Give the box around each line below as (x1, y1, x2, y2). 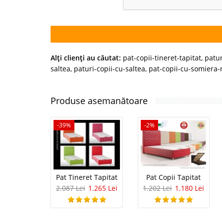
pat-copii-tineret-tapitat (123, 53, 201, 62)
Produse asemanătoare (51, 95, 148, 107)
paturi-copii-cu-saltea (74, 64, 145, 73)
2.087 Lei (55, 183, 85, 193)
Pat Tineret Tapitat (55, 172, 117, 182)
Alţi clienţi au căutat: (51, 53, 121, 62)
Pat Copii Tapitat (146, 172, 201, 182)
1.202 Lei (143, 183, 172, 193)
